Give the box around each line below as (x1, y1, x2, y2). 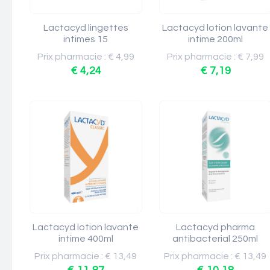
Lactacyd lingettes (43, 23, 128, 33)
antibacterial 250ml (172, 234, 259, 243)
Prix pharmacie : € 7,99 (167, 52, 264, 61)
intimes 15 (63, 34, 108, 44)
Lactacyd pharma (176, 222, 255, 232)
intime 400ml (58, 234, 113, 243)
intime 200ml (188, 34, 243, 44)
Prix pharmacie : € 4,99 (37, 52, 134, 61)
